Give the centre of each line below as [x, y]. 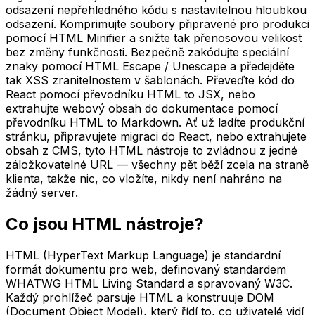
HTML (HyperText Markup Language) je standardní [143, 255]
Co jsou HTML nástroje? [105, 224]
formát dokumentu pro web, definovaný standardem [146, 269]
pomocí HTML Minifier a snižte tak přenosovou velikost [154, 38]
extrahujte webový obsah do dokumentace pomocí [142, 108]
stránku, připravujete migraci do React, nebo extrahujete [156, 136]
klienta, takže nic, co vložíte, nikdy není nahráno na [144, 178]
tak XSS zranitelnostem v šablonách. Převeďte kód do [150, 80]
